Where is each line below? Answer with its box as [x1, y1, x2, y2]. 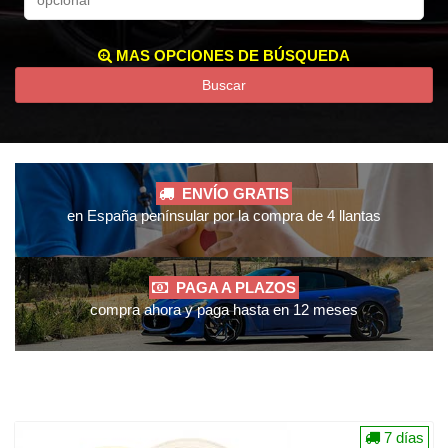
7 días [380, 429, 424, 446]
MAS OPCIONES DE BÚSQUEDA [112, 47, 350, 64]
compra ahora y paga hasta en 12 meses [90, 301, 358, 318]
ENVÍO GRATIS [174, 185, 289, 202]
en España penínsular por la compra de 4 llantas [67, 207, 381, 224]
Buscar [202, 77, 246, 93]
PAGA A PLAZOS [168, 279, 296, 296]
